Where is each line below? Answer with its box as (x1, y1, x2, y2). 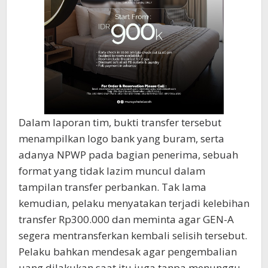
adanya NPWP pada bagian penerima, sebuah (19, 148, 238, 162)
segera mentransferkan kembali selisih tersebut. (19, 229, 247, 243)
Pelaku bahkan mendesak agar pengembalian (19, 245, 237, 259)
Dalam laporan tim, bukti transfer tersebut (19, 115, 221, 130)
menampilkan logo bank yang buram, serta (19, 132, 224, 146)
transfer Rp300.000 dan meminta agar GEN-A (19, 212, 234, 227)
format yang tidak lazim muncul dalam (19, 164, 205, 178)
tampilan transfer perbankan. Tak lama (19, 180, 206, 194)
